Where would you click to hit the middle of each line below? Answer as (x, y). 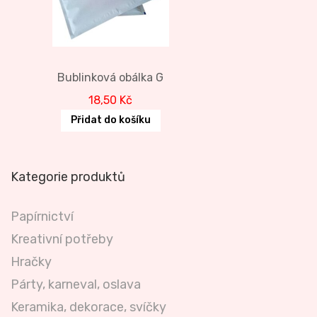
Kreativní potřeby (62, 239)
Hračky (31, 261)
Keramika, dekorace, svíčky (88, 307)
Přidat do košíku (110, 120)
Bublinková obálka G (111, 77)
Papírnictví (42, 216)
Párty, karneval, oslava (76, 284)
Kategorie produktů (68, 177)
